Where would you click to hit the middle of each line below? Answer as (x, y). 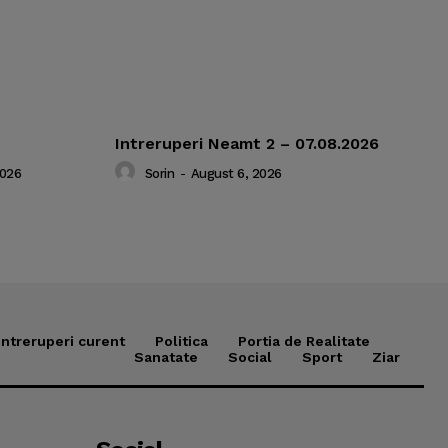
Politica (181, 341)
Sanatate (166, 357)
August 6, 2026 (236, 173)
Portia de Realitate (304, 341)
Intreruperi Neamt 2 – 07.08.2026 (247, 144)
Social (250, 357)
